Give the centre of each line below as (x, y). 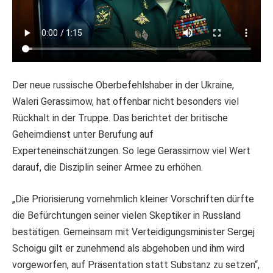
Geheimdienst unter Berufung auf (83, 135)
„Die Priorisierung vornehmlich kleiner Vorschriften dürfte (133, 199)
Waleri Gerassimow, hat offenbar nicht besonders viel (126, 102)
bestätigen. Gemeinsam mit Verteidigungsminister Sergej (133, 232)
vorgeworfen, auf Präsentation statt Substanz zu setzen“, (136, 264)
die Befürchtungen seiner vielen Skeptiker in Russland (126, 215)
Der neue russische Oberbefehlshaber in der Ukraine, (123, 85)
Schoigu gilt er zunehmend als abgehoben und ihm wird (128, 248)
